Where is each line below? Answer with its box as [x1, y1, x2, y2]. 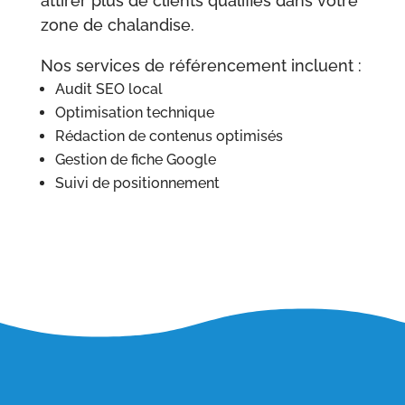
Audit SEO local [54, 80, 163, 99]
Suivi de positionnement [54, 174, 220, 193]
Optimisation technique [54, 104, 214, 122]
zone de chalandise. [40, 15, 194, 35]
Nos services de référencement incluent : [40, 56, 362, 76]
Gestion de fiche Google [54, 151, 216, 169]
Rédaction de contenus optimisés [54, 127, 283, 146]
